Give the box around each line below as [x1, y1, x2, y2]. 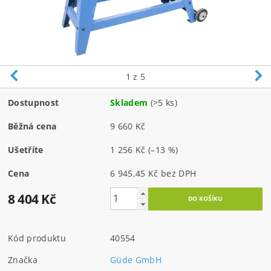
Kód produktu [8, 232, 66, 244]
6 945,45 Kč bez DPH [160, 167, 197, 179]
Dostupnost [8, 96, 59, 108]
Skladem [110, 96, 148, 108]
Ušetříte [8, 143, 44, 155]
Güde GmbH [110, 253, 162, 266]
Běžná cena [8, 120, 57, 132]
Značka [8, 253, 38, 266]
